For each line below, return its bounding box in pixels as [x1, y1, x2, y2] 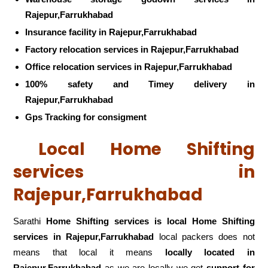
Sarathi [13, 215, 47, 226]
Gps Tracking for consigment [25, 112, 147, 123]
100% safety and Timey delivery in [25, 79, 255, 90]
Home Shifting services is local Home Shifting [46, 215, 255, 226]
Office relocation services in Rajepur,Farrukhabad [25, 62, 233, 72]
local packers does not [154, 231, 255, 242]
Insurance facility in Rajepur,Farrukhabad [25, 27, 197, 38]
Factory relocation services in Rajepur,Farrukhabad [25, 44, 239, 55]
